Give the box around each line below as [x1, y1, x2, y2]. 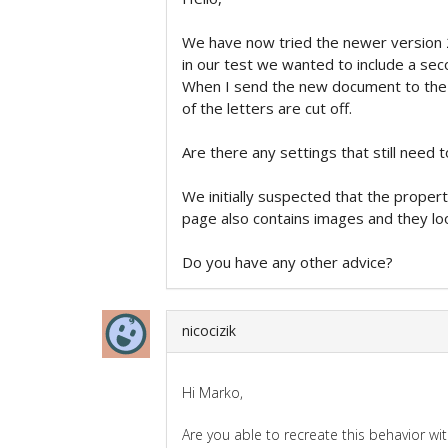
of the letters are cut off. [182, 97, 352, 118]
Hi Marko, [182, 382, 243, 402]
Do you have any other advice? [182, 251, 393, 272]
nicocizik [182, 320, 236, 340]
